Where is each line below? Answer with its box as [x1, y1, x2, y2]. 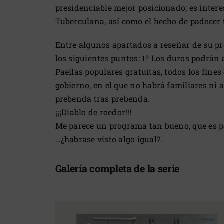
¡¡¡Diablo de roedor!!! [55, 107, 132, 118]
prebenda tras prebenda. [55, 93, 150, 104]
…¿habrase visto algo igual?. [55, 134, 163, 145]
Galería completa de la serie [55, 162, 180, 175]
